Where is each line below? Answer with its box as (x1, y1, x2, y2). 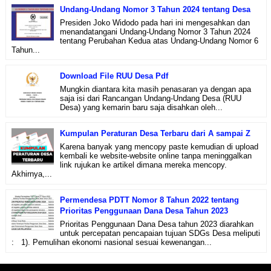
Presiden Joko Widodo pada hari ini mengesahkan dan (59, 18, 250, 27)
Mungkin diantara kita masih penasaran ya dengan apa (59, 84, 251, 94)
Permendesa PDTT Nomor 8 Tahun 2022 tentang (59, 195, 239, 205)
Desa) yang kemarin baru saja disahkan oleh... (59, 102, 223, 112)
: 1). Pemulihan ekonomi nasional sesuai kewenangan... (11, 238, 212, 247)
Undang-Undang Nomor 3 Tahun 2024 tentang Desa (59, 4, 250, 14)
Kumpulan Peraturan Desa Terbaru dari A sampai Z (59, 128, 250, 138)
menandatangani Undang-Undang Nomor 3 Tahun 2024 (59, 27, 250, 36)
